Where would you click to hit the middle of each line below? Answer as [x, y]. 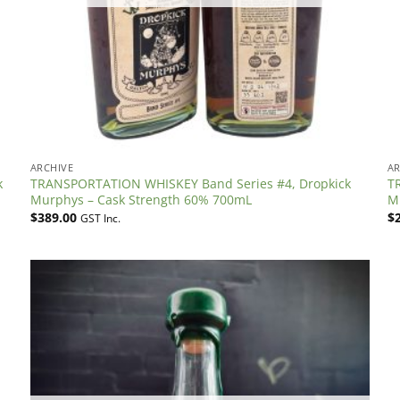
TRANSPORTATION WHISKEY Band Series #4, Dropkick [190, 184]
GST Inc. [100, 218]
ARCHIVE [52, 168]
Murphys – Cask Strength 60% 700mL [141, 200]
